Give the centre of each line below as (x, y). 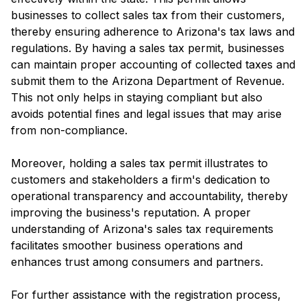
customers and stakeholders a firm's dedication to (140, 180)
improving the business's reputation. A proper (131, 212)
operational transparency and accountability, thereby (149, 196)
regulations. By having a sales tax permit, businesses (148, 48)
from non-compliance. (69, 130)
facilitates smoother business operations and (127, 245)
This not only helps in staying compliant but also (137, 97)
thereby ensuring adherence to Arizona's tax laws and (153, 32)
